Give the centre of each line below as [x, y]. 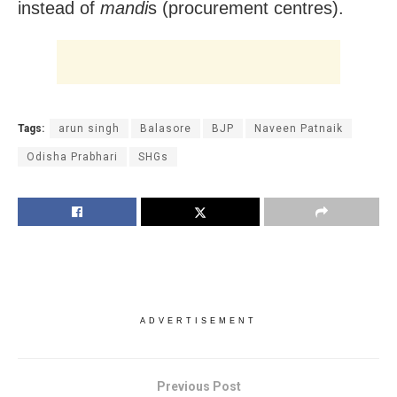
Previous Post [198, 386]
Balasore [166, 128]
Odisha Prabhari [72, 156]
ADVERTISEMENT [198, 320]
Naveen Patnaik [299, 128]
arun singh [89, 128]
